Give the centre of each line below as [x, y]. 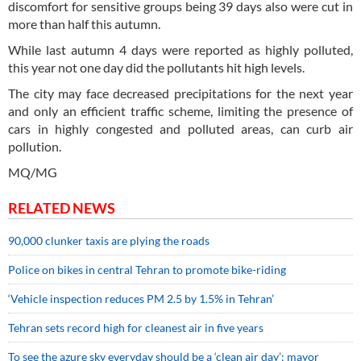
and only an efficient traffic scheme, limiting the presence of [180, 111]
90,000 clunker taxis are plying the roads [110, 241]
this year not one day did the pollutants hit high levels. [156, 68]
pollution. [36, 147]
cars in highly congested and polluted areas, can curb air [180, 129]
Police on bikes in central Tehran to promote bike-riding [147, 270]
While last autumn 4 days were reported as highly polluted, [180, 50]
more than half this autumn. [85, 24]
